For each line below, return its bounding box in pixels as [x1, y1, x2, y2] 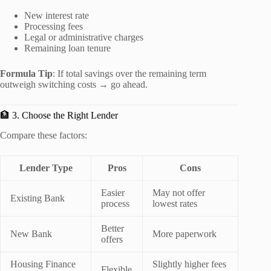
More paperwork [152, 228, 217, 239]
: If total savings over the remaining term [53, 68, 206, 79]
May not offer [152, 187, 205, 198]
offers [101, 233, 123, 244]
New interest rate [24, 10, 89, 21]
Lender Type [19, 162, 73, 173]
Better [101, 223, 124, 233]
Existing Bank [10, 192, 65, 203]
